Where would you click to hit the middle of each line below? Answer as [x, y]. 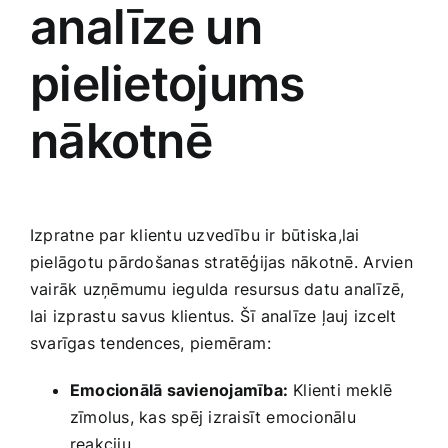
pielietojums [167, 84]
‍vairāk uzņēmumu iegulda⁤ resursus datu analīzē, [217, 289]
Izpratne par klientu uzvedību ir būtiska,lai [195, 235]
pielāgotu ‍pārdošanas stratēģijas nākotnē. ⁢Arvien [221, 262]
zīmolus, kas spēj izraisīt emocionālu [213, 417]
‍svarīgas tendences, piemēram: [150, 343]
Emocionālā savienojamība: [179, 390]
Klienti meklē [340, 390]
